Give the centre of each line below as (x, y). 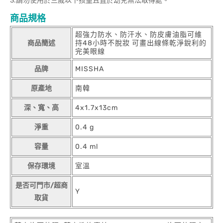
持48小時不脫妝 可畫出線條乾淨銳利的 (141, 43)
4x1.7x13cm (97, 108)
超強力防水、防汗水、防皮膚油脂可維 (139, 35)
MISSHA (90, 69)
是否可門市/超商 (41, 185)
